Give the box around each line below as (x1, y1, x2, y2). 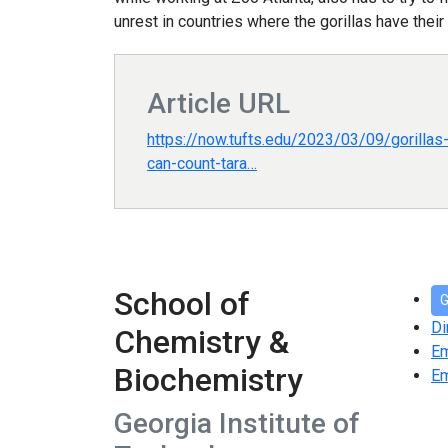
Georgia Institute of (114, 407, 360, 441)
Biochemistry (114, 361, 303, 400)
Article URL (147, 87, 290, 121)
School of (114, 285, 250, 324)
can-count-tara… (147, 154, 257, 174)
